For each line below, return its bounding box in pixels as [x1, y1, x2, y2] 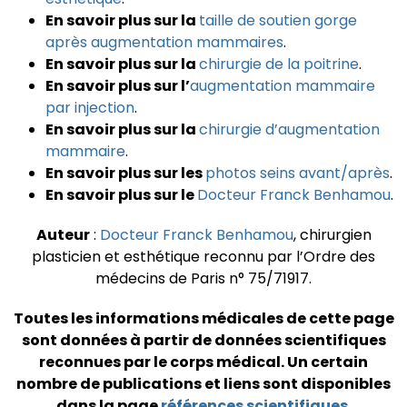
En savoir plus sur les [45, 163, 205, 184]
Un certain [287, 352, 368, 373]
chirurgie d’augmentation [199, 119, 380, 141]
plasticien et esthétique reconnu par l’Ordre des [32, 246, 375, 268]
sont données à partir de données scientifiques [21, 330, 386, 352]
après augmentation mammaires [45, 32, 283, 54]
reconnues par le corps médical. [39, 352, 287, 373]
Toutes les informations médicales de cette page [13, 308, 394, 330]
